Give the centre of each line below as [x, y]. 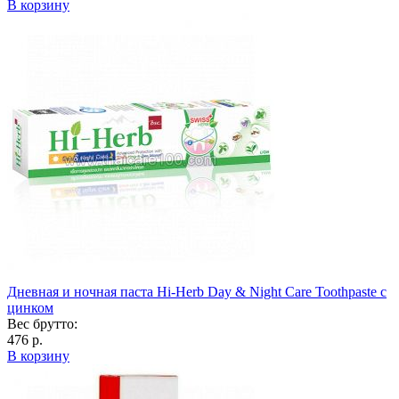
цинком [30, 307]
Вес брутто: [42, 323]
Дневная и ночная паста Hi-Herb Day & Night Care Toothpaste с [197, 291]
